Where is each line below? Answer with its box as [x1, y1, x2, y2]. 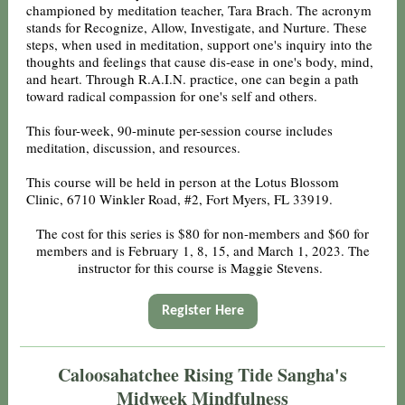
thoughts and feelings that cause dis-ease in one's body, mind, [26, 52, 373, 71]
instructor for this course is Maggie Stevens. [78, 259, 327, 277]
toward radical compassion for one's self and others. [26, 87, 317, 105]
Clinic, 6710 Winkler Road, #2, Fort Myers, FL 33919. [26, 190, 333, 208]
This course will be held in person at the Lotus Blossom [26, 173, 339, 191]
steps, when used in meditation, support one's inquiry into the [26, 35, 372, 53]
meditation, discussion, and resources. [26, 138, 240, 156]
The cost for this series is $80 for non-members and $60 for [36, 224, 369, 242]
